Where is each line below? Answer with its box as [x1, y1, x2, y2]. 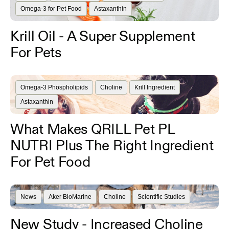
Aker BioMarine [48, 193, 91, 200]
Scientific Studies [138, 193, 186, 200]
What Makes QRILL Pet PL [10, 120, 175, 138]
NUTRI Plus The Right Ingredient [10, 136, 214, 154]
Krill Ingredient [134, 84, 175, 91]
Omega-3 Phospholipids [20, 84, 88, 91]
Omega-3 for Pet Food [20, 5, 82, 12]
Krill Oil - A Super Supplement [10, 27, 195, 45]
